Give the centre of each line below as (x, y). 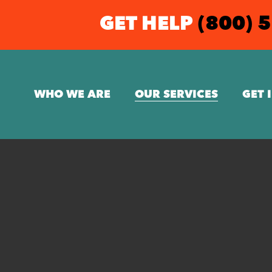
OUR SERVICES (176, 94)
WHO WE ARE (72, 94)
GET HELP (149, 25)
